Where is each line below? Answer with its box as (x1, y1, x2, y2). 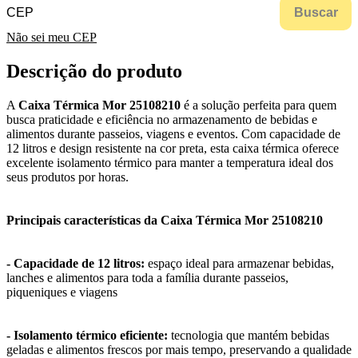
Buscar (293, 6, 338, 20)
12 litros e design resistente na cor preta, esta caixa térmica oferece (6, 141, 339, 156)
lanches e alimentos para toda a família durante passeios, (6, 271, 288, 285)
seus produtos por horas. (6, 170, 129, 185)
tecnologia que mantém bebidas (168, 328, 329, 343)
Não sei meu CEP (6, 30, 97, 45)
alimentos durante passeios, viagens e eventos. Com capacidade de (6, 127, 340, 141)
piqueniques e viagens (6, 285, 117, 300)
